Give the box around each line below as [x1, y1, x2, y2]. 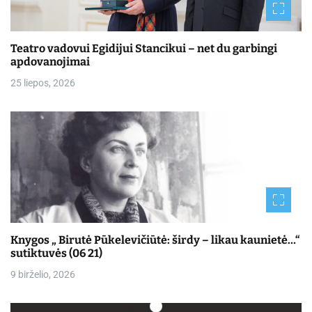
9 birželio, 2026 [10, 268, 75, 280]
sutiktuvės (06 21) [10, 246, 102, 260]
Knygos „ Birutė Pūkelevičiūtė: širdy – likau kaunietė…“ [10, 233, 300, 247]
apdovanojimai [10, 54, 90, 68]
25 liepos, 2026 [10, 77, 75, 88]
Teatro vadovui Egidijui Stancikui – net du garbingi [10, 41, 277, 55]
